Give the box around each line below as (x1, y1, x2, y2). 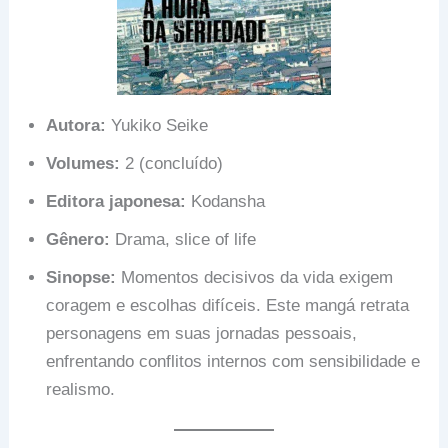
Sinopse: (46, 267, 117, 287)
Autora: (46, 115, 107, 135)
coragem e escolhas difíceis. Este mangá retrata (46, 295, 410, 315)
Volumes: (46, 153, 121, 173)
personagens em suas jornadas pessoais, (46, 323, 358, 343)
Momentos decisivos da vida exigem (116, 267, 394, 287)
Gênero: (46, 229, 111, 249)
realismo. (46, 379, 116, 399)
